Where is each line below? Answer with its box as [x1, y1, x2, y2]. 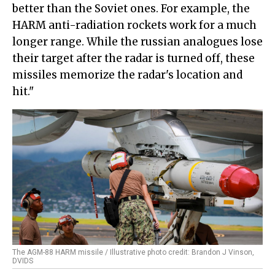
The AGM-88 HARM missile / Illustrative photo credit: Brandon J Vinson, [12, 248, 254, 257]
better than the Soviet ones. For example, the [12, 2, 250, 16]
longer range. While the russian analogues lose [12, 35, 263, 49]
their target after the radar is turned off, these [12, 52, 255, 66]
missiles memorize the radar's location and [12, 68, 242, 82]
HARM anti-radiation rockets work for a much [12, 18, 257, 33]
